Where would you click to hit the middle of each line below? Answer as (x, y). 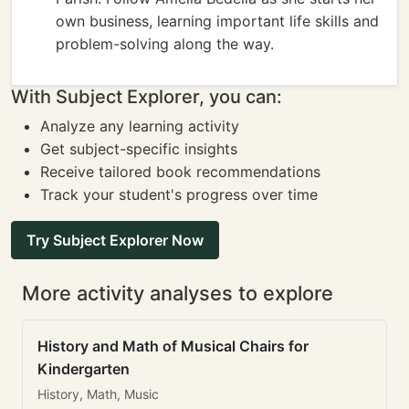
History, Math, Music (98, 394)
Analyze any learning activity (140, 126)
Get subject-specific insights (139, 149)
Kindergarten (84, 369)
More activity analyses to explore (178, 293)
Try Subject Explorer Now (115, 240)
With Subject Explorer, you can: (147, 97)
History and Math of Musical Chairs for (173, 346)
